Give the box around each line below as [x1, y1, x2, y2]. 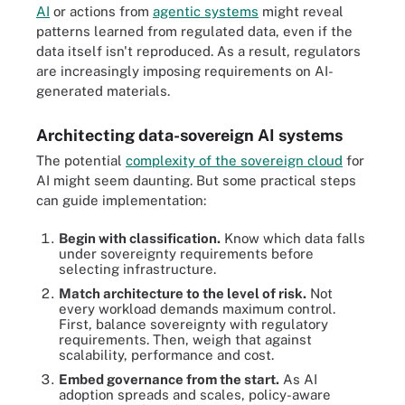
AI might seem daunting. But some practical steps [36, 172, 356, 188]
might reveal [259, 3, 344, 19]
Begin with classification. [59, 231, 221, 246]
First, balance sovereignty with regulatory [59, 316, 328, 332]
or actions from [50, 3, 153, 19]
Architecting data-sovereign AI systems [36, 125, 343, 145]
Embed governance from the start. [59, 372, 279, 387]
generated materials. [36, 82, 170, 99]
